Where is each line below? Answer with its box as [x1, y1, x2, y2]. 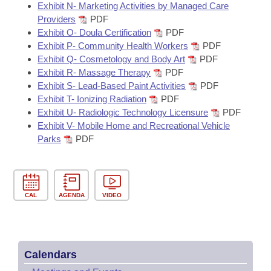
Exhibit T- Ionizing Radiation [38, 94, 146, 104]
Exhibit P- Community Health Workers [38, 41, 188, 51]
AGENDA [58, 192, 85, 198]
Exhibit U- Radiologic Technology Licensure [38, 107, 208, 117]
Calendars [24, 249, 77, 261]
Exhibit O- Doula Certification [38, 27, 151, 38]
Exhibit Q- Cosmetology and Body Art [38, 54, 185, 64]
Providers [38, 14, 76, 24]
